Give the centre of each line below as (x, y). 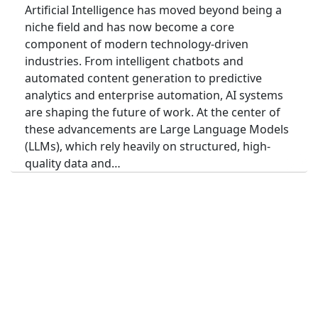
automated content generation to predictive (143, 78)
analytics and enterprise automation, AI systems (154, 95)
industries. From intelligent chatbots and (134, 61)
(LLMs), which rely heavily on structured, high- (148, 147)
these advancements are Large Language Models (157, 130)
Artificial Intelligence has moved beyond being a (153, 10)
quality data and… (73, 164)
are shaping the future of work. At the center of (153, 113)
